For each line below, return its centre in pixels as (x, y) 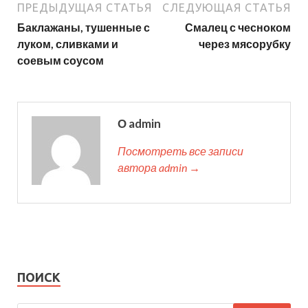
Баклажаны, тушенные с (84, 27)
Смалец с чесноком (238, 27)
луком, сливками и (68, 43)
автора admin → (159, 167)
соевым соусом (60, 60)
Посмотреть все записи (180, 151)
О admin (139, 123)
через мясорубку (245, 43)
